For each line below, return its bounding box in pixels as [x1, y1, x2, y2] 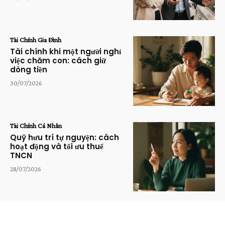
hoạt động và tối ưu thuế [10, 141, 103, 152]
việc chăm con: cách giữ [10, 55, 106, 66]
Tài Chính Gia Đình [10, 35, 61, 44]
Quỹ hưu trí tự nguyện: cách [10, 132, 119, 143]
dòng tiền [10, 64, 47, 75]
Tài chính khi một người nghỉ [10, 46, 121, 57]
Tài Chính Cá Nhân [10, 121, 62, 130]
